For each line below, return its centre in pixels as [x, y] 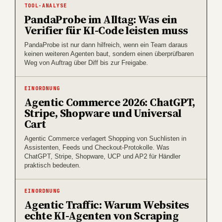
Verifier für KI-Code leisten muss [106, 30]
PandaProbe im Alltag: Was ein [101, 19]
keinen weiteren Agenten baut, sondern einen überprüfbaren [109, 54]
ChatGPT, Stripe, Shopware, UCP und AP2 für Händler [102, 156]
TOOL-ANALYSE [46, 5]
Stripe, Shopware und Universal [103, 113]
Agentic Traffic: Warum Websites [107, 204]
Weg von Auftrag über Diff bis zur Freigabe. [86, 62]
